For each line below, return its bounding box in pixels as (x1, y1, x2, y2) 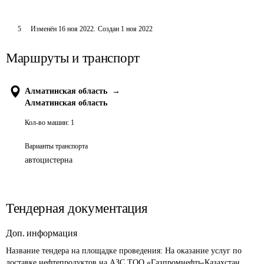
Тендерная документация (6, 201, 148, 216)
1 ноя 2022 (120, 25, 153, 33)
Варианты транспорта (25, 142, 88, 150)
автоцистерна (25, 156, 72, 164)
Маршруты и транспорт (6, 51, 140, 65)
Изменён (30, 25, 58, 33)
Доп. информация (6, 228, 77, 238)
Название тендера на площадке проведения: (6, 246, 165, 255)
